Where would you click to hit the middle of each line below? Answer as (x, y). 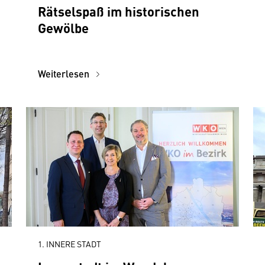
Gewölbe (63, 28)
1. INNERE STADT (70, 244)
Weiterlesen (65, 74)
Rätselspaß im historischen (119, 11)
